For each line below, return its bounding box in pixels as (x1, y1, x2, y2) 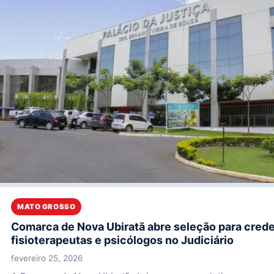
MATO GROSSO (17, 202, 76, 211)
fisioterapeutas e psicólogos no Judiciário (11, 233, 234, 246)
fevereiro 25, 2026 (11, 253, 83, 263)
